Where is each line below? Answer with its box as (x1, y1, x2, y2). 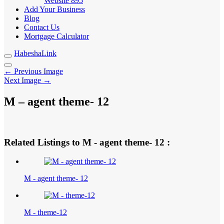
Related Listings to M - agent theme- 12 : (4, 136, 170, 147)
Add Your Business (24, 5, 85, 13)
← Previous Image (4, 67, 63, 75)
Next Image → (4, 76, 51, 84)
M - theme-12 (24, 208, 67, 217)
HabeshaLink (14, 49, 56, 57)
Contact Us (24, 23, 59, 31)
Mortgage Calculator (24, 32, 89, 40)
